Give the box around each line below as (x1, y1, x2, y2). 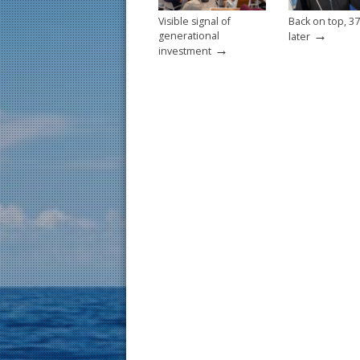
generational (158, 28, 219, 43)
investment (158, 43, 211, 58)
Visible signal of (158, 14, 231, 28)
